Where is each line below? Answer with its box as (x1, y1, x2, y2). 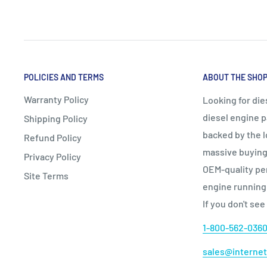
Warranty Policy (24, 93, 89, 105)
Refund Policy (24, 131, 82, 143)
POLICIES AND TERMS (24, 72, 104, 82)
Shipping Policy (24, 112, 88, 124)
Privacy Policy (24, 150, 81, 162)
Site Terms (24, 169, 69, 181)
